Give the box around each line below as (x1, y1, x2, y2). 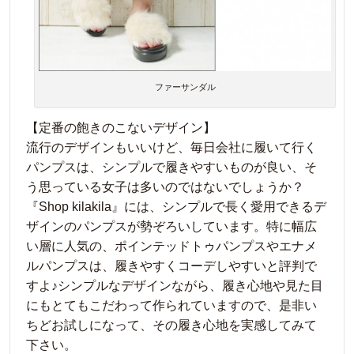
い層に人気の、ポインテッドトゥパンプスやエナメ (26, 239, 317, 253)
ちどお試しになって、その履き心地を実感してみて (26, 318, 317, 332)
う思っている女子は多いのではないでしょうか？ (26, 179, 304, 194)
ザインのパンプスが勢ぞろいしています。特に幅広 (26, 219, 317, 233)
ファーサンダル (154, 81, 216, 92)
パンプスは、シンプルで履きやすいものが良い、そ (26, 160, 317, 174)
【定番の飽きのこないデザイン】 (26, 120, 216, 134)
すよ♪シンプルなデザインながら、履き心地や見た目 (26, 278, 323, 292)
